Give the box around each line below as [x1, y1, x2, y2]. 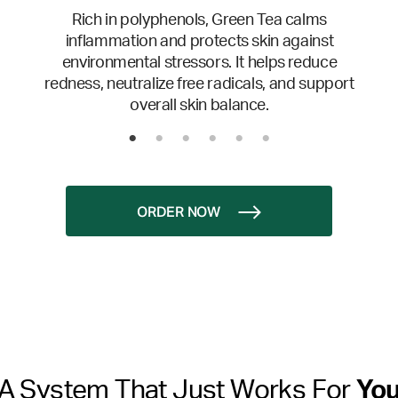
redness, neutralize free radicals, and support [44, 76, 354, 93]
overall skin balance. [130, 98, 269, 115]
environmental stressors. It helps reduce [61, 55, 338, 72]
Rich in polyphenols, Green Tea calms [71, 12, 328, 29]
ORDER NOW [137, 206, 220, 221]
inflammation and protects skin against [65, 34, 334, 51]
